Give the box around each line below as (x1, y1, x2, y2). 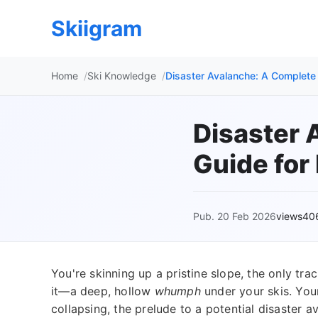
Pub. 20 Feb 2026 (193, 210, 276, 222)
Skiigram (51, 16, 142, 41)
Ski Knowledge (87, 70, 156, 82)
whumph (154, 284, 201, 298)
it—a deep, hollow (51, 284, 155, 298)
